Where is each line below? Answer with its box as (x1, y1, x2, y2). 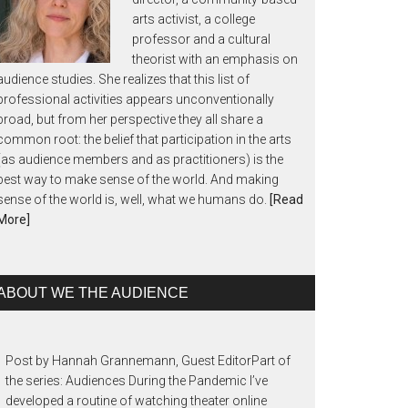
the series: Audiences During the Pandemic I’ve (5, 373, 268, 388)
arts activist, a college (132, 12, 255, 26)
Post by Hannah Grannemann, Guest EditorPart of (5, 353, 291, 368)
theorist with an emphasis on (132, 52, 298, 66)
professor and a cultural (132, 32, 270, 46)
